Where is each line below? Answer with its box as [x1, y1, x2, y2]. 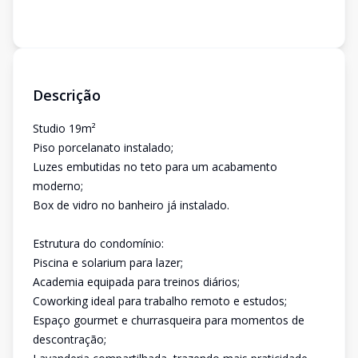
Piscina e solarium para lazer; [33, 255, 183, 270]
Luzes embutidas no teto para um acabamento [33, 159, 277, 174]
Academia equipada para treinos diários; [33, 274, 240, 289]
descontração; [33, 332, 106, 347]
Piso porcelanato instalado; [33, 140, 173, 155]
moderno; [33, 178, 83, 193]
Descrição [33, 86, 101, 105]
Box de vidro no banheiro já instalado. [33, 197, 229, 213]
